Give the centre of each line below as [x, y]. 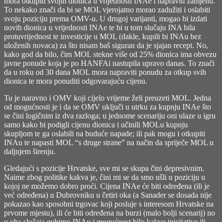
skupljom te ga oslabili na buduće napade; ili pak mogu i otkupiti [105, 134]
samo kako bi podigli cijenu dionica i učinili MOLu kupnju [96, 125]
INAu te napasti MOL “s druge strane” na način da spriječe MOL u [109, 143]
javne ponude [25, 63]
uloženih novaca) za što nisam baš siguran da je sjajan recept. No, [106, 46]
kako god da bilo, [32, 55]
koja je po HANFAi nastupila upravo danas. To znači [130, 63]
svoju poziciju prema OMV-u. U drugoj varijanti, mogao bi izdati [106, 19]
